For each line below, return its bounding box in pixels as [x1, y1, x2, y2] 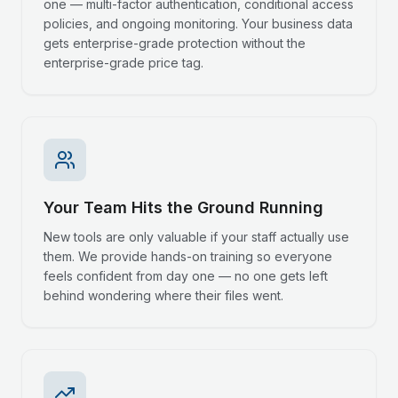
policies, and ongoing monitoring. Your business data [44, 16, 353, 31]
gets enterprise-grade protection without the [44, 36, 306, 51]
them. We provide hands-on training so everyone [44, 249, 332, 264]
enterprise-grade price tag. [44, 55, 203, 70]
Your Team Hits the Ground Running [44, 198, 323, 217]
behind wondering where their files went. [44, 288, 283, 303]
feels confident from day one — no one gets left [44, 268, 328, 283]
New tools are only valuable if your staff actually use [44, 229, 349, 244]
